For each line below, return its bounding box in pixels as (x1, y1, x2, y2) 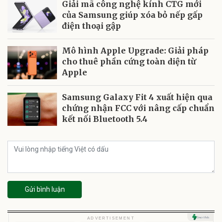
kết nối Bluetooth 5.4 (62, 114, 148, 124)
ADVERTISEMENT (87, 216, 135, 221)
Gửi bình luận (24, 185, 65, 194)
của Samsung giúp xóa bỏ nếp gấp (62, 10, 203, 20)
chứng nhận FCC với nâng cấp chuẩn (62, 103, 215, 113)
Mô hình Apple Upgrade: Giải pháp (62, 46, 209, 56)
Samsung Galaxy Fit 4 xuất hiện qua (62, 92, 213, 103)
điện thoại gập (62, 21, 121, 31)
